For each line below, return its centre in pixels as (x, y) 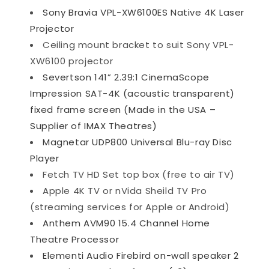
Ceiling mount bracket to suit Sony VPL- (138, 44)
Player (45, 158)
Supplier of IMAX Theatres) (94, 125)
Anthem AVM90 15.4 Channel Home (127, 223)
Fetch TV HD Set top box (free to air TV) (139, 174)
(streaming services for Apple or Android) (130, 207)
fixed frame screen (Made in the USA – (123, 109)
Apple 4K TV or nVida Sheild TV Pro (125, 190)
